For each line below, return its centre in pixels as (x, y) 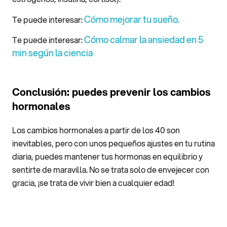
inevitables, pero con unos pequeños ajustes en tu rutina (113, 143)
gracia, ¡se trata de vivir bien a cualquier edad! (93, 183)
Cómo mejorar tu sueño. (132, 19)
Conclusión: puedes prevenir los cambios (111, 92)
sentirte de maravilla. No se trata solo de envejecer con (111, 170)
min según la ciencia (52, 53)
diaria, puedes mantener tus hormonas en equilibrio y (107, 157)
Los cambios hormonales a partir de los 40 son (96, 130)
